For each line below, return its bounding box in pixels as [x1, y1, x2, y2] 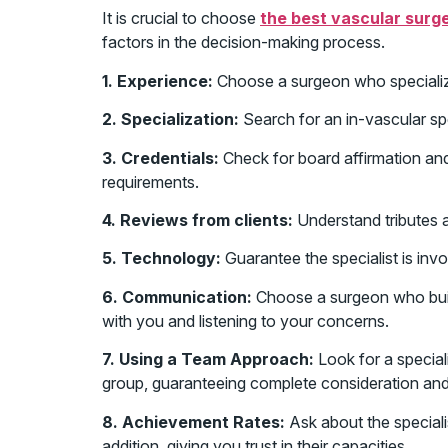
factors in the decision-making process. [102, 32, 385, 53]
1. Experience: [102, 70, 213, 91]
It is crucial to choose [102, 8, 260, 29]
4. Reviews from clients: [102, 209, 293, 230]
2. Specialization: [102, 109, 239, 130]
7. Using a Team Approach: [102, 349, 314, 370]
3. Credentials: [102, 147, 219, 168]
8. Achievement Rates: [102, 411, 285, 432]
